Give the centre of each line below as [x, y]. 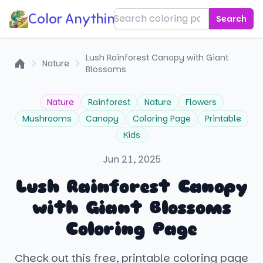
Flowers [201, 102]
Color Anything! [77, 19]
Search [231, 19]
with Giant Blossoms [131, 208]
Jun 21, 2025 [131, 159]
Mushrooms [47, 119]
